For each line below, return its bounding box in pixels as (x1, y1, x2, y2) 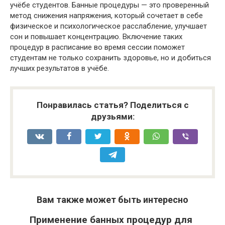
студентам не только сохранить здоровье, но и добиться (10, 53, 211, 63)
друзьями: (90, 111, 135, 122)
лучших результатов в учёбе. (10, 64, 109, 73)
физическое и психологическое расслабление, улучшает (10, 22, 207, 31)
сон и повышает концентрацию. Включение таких (10, 32, 182, 42)
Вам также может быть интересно (37, 194, 188, 205)
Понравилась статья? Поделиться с (36, 100, 189, 110)
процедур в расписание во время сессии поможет (10, 43, 185, 52)
